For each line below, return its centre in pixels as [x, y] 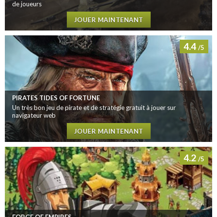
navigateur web [34, 115]
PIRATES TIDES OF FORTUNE [56, 98]
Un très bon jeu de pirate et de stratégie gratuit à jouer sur [94, 108]
